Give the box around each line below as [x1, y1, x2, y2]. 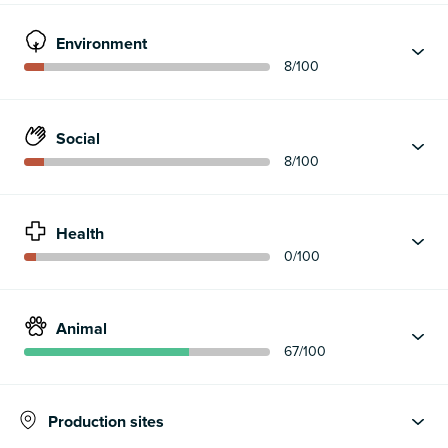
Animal [56, 318, 107, 339]
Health [56, 223, 104, 244]
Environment [56, 33, 147, 54]
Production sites [48, 412, 164, 433]
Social [56, 128, 100, 149]
